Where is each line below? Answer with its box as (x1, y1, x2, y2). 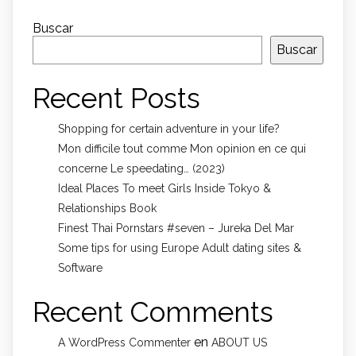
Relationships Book (58, 201, 157, 215)
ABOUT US (211, 335, 267, 349)
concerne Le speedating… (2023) (58, 161, 225, 175)
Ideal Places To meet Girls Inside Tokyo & (58, 181, 271, 195)
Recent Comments (33, 295, 273, 328)
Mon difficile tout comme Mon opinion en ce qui (58, 141, 306, 155)
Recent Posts (33, 81, 200, 114)
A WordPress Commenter (58, 335, 191, 349)
